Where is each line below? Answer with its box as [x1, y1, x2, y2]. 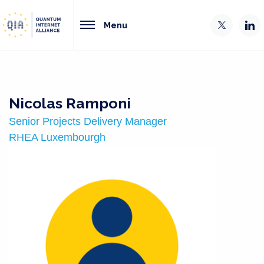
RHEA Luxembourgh [9, 131, 105, 143]
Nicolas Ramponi [9, 94, 131, 112]
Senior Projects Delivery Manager [9, 115, 167, 127]
